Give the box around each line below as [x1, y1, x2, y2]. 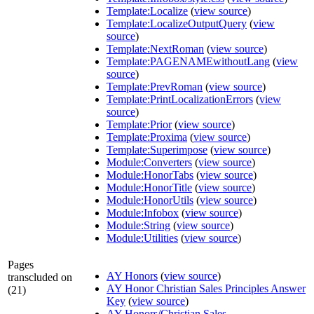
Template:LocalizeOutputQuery [107, 18, 247, 30]
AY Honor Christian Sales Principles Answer [107, 282, 306, 295]
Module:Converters [107, 156, 192, 169]
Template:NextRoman [107, 43, 204, 55]
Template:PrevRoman [107, 81, 203, 93]
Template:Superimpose [107, 144, 207, 156]
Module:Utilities [107, 232, 178, 245]
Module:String [107, 219, 170, 232]
